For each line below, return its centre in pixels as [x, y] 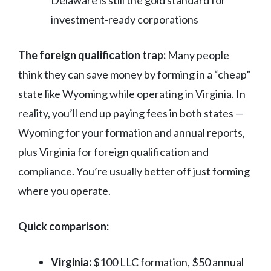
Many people [198, 55]
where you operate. [64, 191]
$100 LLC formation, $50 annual [168, 262]
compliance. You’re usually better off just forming [134, 171]
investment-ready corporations [125, 20]
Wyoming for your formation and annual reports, [132, 133]
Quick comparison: [64, 227]
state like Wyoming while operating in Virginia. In [132, 94]
